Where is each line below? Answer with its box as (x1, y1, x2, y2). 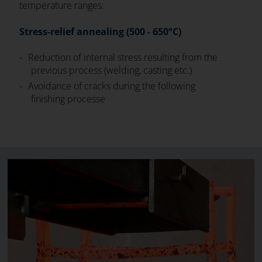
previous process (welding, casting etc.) (31, 64, 192, 77)
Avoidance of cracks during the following (28, 80, 196, 92)
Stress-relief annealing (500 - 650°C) (19, 25, 182, 38)
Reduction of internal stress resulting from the (28, 51, 218, 64)
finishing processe (31, 92, 106, 105)
